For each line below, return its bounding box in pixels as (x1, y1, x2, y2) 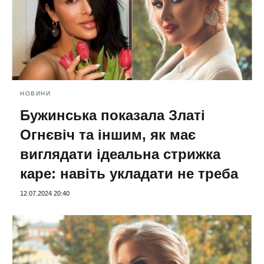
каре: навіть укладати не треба (20, 165, 238, 181)
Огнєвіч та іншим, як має (20, 126, 196, 143)
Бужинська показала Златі (20, 107, 205, 123)
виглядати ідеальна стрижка (20, 146, 220, 162)
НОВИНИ (20, 90, 51, 97)
